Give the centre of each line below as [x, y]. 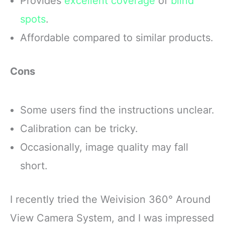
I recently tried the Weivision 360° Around [110, 200]
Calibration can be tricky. [79, 128]
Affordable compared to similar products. [117, 37]
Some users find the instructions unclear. [117, 110]
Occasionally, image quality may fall [104, 147]
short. [34, 165]
